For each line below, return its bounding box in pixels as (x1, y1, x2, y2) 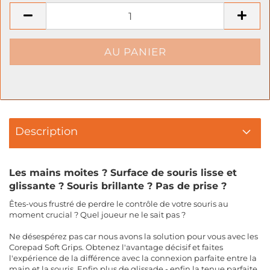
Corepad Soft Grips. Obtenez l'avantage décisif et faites (9, 242, 223, 252)
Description (15, 125, 78, 138)
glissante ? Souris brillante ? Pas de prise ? (9, 180, 227, 192)
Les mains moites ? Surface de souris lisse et (9, 167, 237, 178)
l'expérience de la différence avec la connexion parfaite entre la (9, 253, 257, 263)
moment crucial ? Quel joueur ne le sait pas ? (9, 210, 186, 219)
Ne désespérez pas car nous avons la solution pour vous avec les (9, 231, 258, 241)
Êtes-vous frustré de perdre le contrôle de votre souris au (9, 199, 228, 209)
